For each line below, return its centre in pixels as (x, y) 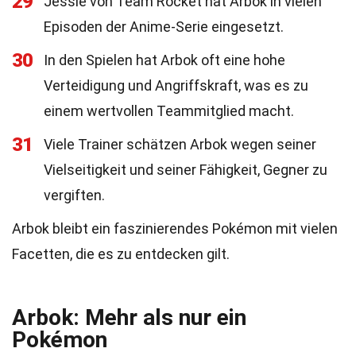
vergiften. (74, 195)
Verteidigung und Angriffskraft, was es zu (176, 85)
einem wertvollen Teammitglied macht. (169, 111)
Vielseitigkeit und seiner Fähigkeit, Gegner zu (186, 170)
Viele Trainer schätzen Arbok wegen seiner (180, 144)
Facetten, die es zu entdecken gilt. (121, 254)
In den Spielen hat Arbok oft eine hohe (164, 60)
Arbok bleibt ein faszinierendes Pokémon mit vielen (175, 228)
